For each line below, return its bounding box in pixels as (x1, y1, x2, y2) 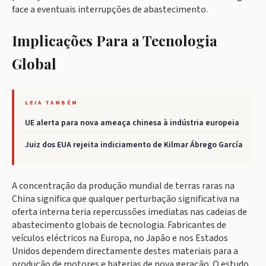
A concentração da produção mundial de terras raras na (12, 179, 235, 193)
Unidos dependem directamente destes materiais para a (12, 245, 238, 258)
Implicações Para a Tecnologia (12, 31, 217, 50)
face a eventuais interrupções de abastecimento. (12, 3, 208, 17)
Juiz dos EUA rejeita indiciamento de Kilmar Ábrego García (25, 139, 243, 151)
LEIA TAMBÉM (25, 99, 78, 107)
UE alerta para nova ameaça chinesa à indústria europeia (25, 117, 239, 129)
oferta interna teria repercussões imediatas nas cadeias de (12, 205, 247, 219)
